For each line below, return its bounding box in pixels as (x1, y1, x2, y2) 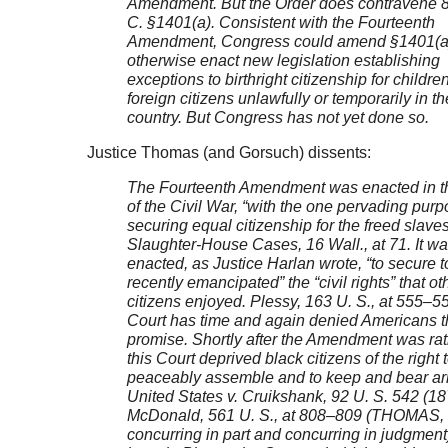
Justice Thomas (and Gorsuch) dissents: (86, 144, 371, 162)
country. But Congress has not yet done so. (126, 109, 433, 127)
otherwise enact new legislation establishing (126, 52, 440, 70)
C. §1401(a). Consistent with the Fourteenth (126, 14, 435, 32)
